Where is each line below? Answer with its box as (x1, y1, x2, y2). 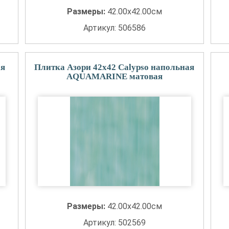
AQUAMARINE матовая (66, 72, 163, 81)
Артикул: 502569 (83, 218, 146, 227)
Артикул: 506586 (83, 23, 146, 33)
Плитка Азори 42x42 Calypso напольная (34, 62, 195, 72)
